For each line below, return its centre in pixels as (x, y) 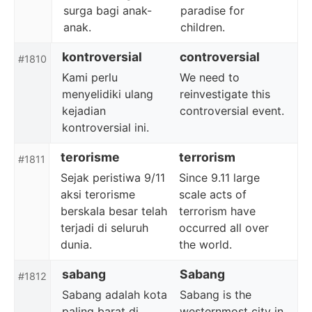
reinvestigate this (225, 94)
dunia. (76, 244)
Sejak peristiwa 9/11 (113, 178)
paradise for (212, 10)
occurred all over (224, 228)
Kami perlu (90, 77)
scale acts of (213, 194)
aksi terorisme (98, 194)
